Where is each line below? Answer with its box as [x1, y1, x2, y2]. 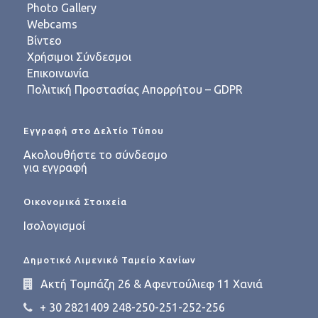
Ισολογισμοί [23, 219, 85, 232]
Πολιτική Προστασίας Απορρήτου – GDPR [27, 83, 243, 96]
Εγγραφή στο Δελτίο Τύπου [23, 126, 164, 136]
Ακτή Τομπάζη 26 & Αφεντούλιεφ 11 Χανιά [40, 278, 263, 290]
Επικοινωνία [27, 67, 89, 79]
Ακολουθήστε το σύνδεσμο [23, 148, 168, 161]
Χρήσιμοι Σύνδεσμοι [27, 50, 131, 63]
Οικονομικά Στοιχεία [23, 197, 127, 207]
